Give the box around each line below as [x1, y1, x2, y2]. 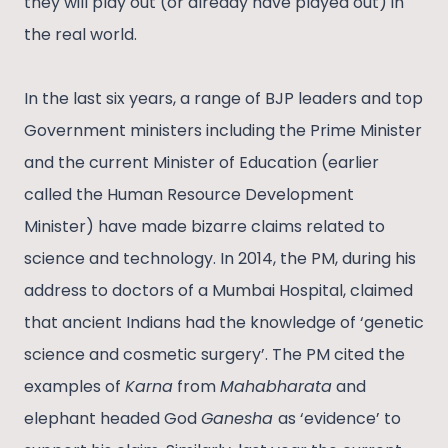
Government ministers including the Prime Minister [24, 118, 422, 142]
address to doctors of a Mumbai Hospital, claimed [24, 278, 413, 302]
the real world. [24, 22, 137, 46]
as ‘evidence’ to [278, 406, 401, 430]
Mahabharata [220, 374, 332, 398]
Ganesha [201, 406, 278, 430]
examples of [24, 374, 125, 398]
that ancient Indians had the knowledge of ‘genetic [24, 310, 424, 334]
